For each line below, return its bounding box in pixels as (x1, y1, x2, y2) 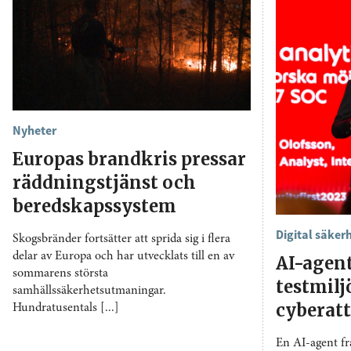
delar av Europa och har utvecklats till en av (13, 249, 234, 262)
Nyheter (13, 121, 56, 138)
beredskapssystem (13, 194, 176, 217)
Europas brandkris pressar (13, 147, 246, 170)
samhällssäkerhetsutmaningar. (13, 284, 166, 297)
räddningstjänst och (13, 171, 196, 194)
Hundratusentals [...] (13, 301, 119, 314)
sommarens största (13, 266, 108, 280)
